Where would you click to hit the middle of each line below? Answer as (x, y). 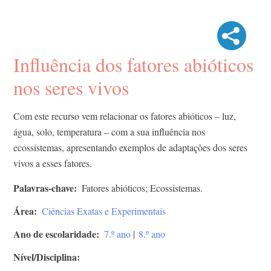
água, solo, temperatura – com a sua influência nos (109, 132)
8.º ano (152, 234)
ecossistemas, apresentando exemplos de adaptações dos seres (130, 148)
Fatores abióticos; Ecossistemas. (142, 188)
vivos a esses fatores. (53, 163)
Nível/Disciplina (45, 257)
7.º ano (117, 234)
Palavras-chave (44, 188)
